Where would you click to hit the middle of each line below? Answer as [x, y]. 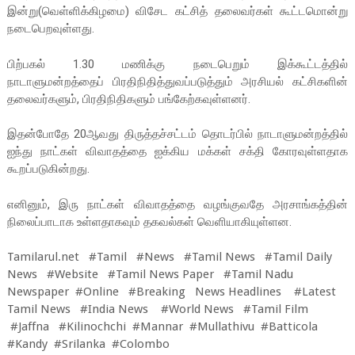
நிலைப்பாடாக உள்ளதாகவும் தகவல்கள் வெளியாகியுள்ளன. [149, 221]
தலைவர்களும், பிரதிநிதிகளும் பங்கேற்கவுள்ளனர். [128, 99]
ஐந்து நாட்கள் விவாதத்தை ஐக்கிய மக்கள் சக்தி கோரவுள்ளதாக [177, 152]
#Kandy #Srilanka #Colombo [88, 344]
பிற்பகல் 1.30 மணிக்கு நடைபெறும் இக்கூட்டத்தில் [177, 64]
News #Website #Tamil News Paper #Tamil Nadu [150, 275]
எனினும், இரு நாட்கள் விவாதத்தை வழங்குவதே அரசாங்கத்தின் [177, 204]
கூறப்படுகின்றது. [48, 169]
